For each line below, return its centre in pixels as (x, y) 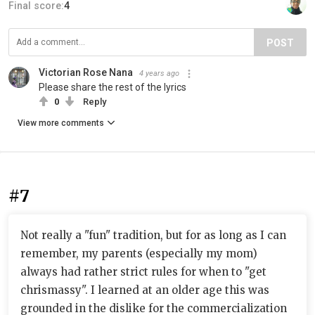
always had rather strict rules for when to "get (143, 271)
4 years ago (159, 73)
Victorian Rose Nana (86, 72)
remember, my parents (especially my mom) (139, 253)
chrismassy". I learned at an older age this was (145, 290)
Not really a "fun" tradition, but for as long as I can (153, 235)
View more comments (61, 123)
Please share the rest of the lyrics (112, 87)
